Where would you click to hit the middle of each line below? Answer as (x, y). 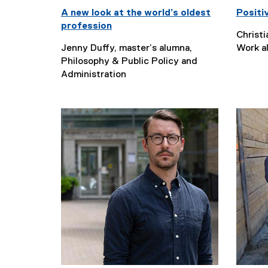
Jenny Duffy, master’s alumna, (127, 48)
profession (86, 26)
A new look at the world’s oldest (136, 13)
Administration (94, 74)
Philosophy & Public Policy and (129, 61)
